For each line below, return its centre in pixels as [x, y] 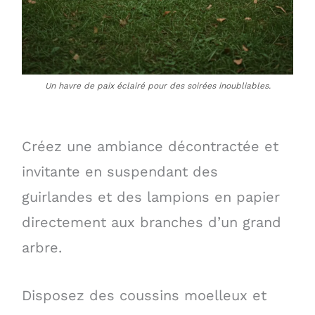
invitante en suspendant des [120, 171]
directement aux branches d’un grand [151, 222]
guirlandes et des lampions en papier [150, 197]
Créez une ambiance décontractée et [150, 146]
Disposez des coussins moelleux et [144, 295]
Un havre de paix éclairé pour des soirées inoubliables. [157, 85]
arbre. [41, 247]
